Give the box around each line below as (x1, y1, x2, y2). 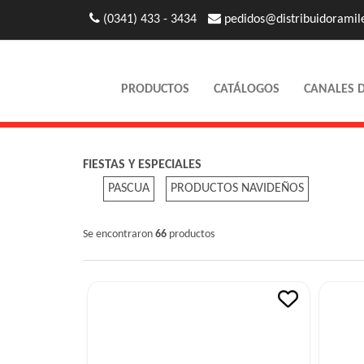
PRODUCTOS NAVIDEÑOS (171, 182, 304, 195)
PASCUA (108, 182, 149, 195)
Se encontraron (83, 228, 155, 240)
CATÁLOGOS (214, 83, 280, 96)
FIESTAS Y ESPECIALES (83, 158, 201, 171)
